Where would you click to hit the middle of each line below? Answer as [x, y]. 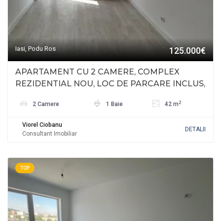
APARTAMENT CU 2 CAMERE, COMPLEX [97, 72]
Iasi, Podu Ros [36, 49]
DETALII [195, 129]
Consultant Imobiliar [50, 134]
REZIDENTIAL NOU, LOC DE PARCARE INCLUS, [110, 84]
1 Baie [114, 104]
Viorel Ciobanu [42, 125]
